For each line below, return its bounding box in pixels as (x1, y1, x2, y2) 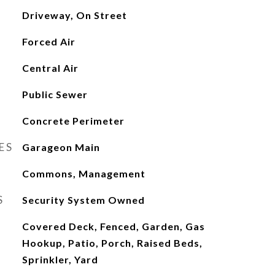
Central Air (21, 62, 79, 74)
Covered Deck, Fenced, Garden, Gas (21, 220, 205, 232)
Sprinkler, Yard (21, 254, 98, 265)
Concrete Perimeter (21, 115, 125, 126)
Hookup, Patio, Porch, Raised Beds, (21, 237, 203, 249)
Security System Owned (21, 194, 145, 206)
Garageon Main (21, 141, 100, 153)
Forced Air (21, 36, 76, 47)
